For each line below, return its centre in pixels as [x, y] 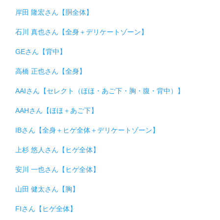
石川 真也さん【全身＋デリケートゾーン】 [82, 32]
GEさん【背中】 [41, 51]
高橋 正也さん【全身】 [51, 71]
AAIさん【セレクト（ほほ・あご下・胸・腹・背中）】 [100, 91]
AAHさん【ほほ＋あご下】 [56, 110]
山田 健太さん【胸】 [47, 189]
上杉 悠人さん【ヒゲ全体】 [57, 150]
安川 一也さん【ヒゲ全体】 [57, 169]
